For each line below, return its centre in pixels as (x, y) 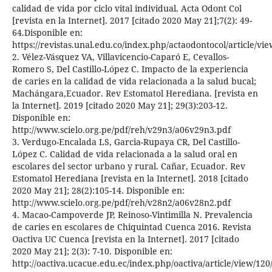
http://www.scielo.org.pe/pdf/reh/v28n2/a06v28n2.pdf (121, 203)
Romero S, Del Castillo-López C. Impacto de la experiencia (130, 69)
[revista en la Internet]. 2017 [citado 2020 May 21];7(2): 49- (132, 21)
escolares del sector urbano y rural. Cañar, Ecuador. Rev (128, 166)
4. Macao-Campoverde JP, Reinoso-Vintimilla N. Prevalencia (132, 215)
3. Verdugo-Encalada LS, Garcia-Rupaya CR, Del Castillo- (126, 142)
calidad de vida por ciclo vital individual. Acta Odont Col (127, 8)
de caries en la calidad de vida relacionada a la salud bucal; (134, 81)
